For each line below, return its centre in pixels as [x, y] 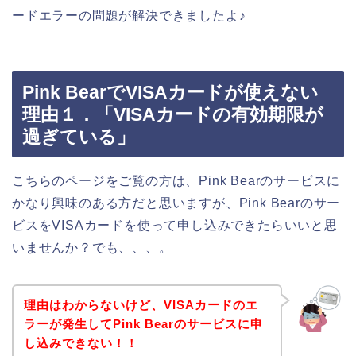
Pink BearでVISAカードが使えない [170, 92]
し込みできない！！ [81, 343]
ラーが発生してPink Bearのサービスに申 [143, 324]
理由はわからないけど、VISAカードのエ [141, 305]
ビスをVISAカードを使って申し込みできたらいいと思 [175, 225]
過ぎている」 [79, 136]
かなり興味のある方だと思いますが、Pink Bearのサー [176, 203]
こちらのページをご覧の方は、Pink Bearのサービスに [176, 180]
